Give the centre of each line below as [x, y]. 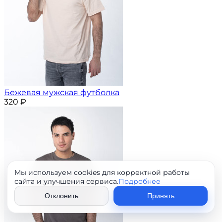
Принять [161, 196]
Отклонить [61, 196]
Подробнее [139, 181]
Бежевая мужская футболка [62, 92]
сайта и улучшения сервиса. [66, 181]
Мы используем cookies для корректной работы [102, 172]
